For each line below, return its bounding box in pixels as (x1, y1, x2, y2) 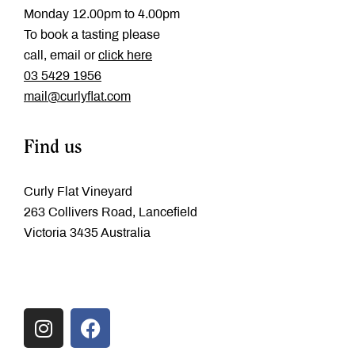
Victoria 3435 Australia (24, 226, 151, 240)
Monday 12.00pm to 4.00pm (24, 7, 180, 21)
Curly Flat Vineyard (24, 185, 132, 199)
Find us (24, 139, 82, 158)
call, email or (24, 48, 98, 63)
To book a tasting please (24, 28, 160, 42)
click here (98, 48, 152, 63)
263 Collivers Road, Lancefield (24, 205, 197, 219)
